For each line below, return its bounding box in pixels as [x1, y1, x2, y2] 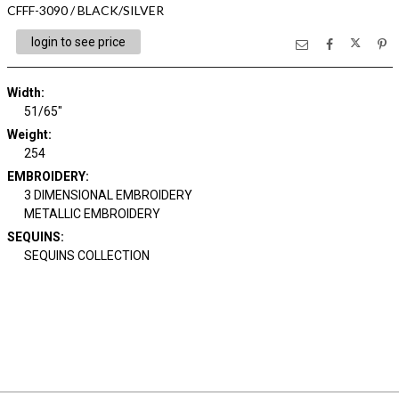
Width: [6, 85, 45, 100]
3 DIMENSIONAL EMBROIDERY [24, 188, 192, 202]
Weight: [6, 127, 52, 142]
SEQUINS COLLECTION [24, 248, 150, 263]
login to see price [30, 35, 126, 49]
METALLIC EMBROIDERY [24, 207, 160, 221]
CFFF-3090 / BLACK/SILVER [6, 3, 164, 18]
